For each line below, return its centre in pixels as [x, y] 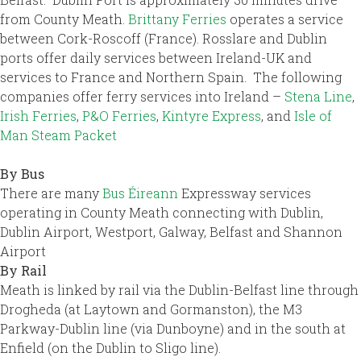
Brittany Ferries [179, 19]
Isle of [313, 116]
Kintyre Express [212, 116]
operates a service [286, 19]
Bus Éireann [142, 193]
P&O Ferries [119, 116]
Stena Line [318, 97]
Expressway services [246, 193]
